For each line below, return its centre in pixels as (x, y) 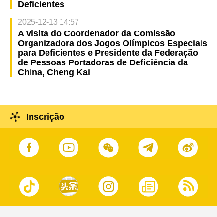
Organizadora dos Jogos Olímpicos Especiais (112, 43)
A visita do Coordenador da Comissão (96, 33)
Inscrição (45, 116)
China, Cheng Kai (54, 72)
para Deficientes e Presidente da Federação (108, 53)
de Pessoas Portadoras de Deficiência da (103, 62)
